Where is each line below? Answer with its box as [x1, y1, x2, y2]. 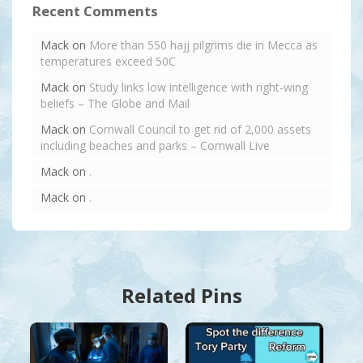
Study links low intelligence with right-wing [89, 79, 308, 95]
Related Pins [121, 281, 242, 309]
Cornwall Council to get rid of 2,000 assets [89, 121, 311, 137]
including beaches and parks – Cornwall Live [41, 137, 270, 153]
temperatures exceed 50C [41, 53, 176, 69]
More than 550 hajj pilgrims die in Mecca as [89, 36, 318, 53]
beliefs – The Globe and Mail [41, 95, 190, 111]
